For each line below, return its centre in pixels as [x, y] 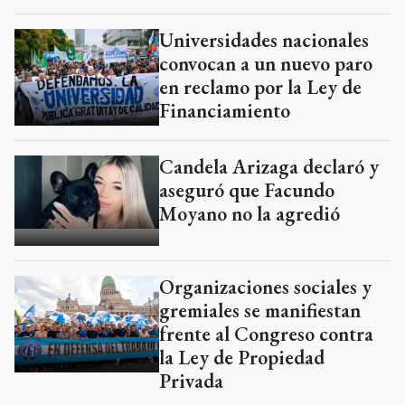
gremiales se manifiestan [260, 311]
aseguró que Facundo [247, 191]
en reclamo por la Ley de [260, 88]
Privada [191, 381]
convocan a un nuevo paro [266, 64]
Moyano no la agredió [250, 214]
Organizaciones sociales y [265, 287]
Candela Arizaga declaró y [269, 167]
